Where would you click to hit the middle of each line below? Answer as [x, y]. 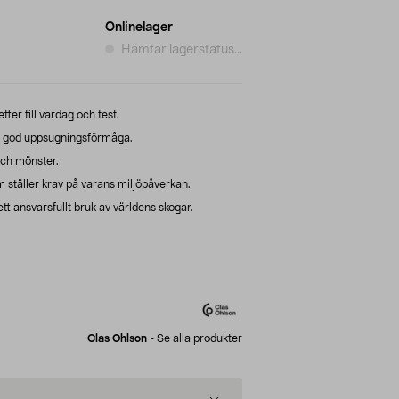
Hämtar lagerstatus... [182, 49]
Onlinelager [139, 27]
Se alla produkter [199, 338]
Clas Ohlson [117, 338]
